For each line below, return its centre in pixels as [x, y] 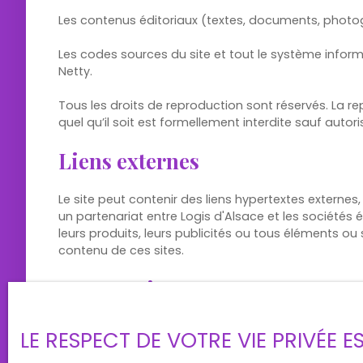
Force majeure [128, 288]
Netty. [75, 71]
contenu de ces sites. [121, 250]
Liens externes [129, 160]
